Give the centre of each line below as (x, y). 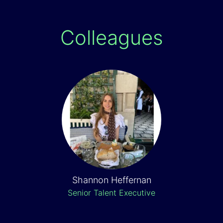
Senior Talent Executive (111, 193)
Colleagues (111, 38)
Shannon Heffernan (111, 180)
